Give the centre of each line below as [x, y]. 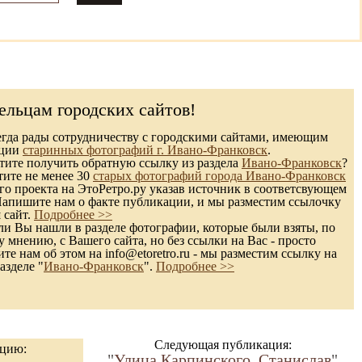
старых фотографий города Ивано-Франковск [219, 176]
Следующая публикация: [223, 345]
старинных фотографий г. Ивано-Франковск [145, 150]
